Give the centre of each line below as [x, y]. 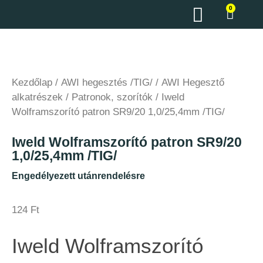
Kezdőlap [32, 82]
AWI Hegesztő [193, 82]
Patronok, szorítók [112, 97]
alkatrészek [37, 97]
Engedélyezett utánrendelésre [78, 176]
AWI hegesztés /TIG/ [107, 82]
